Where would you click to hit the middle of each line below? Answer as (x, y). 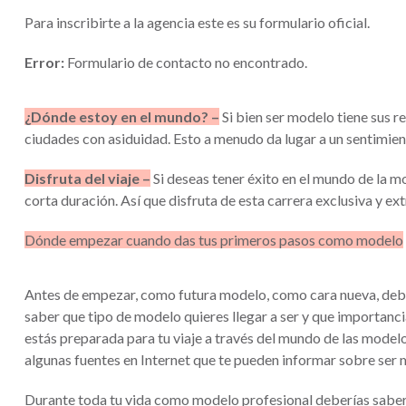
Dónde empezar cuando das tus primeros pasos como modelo (214, 240)
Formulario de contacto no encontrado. (186, 62)
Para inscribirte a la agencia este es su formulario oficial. (197, 22)
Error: (44, 62)
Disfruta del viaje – (87, 178)
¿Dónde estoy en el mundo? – (122, 116)
